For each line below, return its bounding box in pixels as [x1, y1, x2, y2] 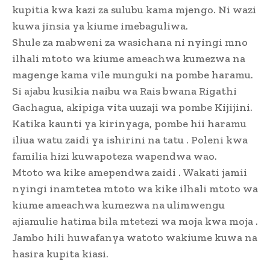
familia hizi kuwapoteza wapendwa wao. [12, 149, 217, 163]
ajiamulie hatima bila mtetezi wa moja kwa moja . [12, 215, 258, 228]
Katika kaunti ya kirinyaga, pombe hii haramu [12, 117, 246, 131]
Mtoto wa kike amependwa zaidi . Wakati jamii [12, 166, 247, 180]
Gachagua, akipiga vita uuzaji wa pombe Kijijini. [12, 101, 253, 115]
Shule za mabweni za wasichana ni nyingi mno [12, 36, 248, 49]
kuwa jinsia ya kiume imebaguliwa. [12, 19, 188, 33]
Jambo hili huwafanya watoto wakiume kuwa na [12, 231, 257, 245]
